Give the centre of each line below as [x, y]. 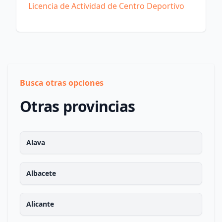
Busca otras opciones [62, 83]
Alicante [40, 204]
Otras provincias [77, 106]
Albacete [41, 173]
